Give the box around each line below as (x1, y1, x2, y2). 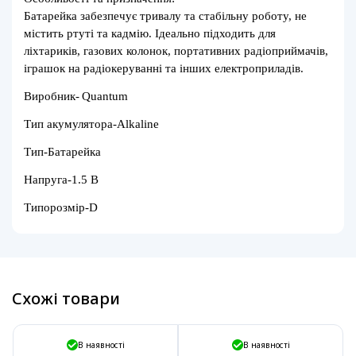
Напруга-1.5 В (24, 173, 99, 187)
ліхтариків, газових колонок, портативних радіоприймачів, (24, 44, 328, 58)
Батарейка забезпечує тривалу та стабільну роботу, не (24, 10, 307, 23)
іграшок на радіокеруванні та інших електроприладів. (24, 62, 304, 75)
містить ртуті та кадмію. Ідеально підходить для (24, 27, 276, 41)
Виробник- (24, 90, 79, 103)
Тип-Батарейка (24, 145, 101, 159)
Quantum (82, 90, 128, 103)
